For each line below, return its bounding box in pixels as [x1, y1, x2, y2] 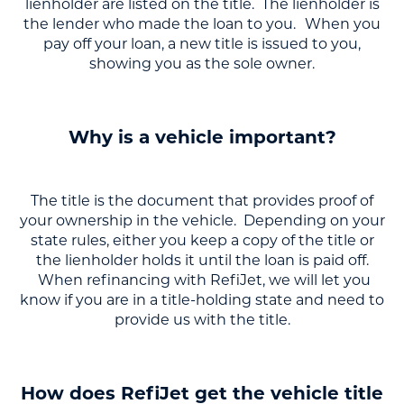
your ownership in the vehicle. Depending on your [19, 211, 385, 229]
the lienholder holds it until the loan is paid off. [35, 251, 369, 269]
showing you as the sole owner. [89, 54, 315, 72]
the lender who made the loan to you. [23, 14, 296, 32]
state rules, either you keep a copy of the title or [30, 231, 374, 249]
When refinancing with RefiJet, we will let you [33, 271, 371, 289]
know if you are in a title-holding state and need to [20, 290, 384, 308]
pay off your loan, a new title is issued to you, [43, 34, 361, 52]
